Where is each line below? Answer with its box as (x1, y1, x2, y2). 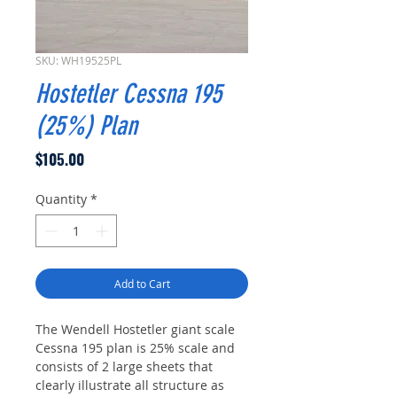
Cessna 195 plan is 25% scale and (35, 339, 235, 357)
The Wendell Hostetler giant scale (35, 321, 235, 339)
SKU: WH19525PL (35, 53, 121, 68)
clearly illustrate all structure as (35, 377, 224, 394)
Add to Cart (113, 276, 170, 292)
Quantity (35, 191, 87, 208)
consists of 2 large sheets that (35, 358, 213, 376)
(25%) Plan (35, 110, 137, 143)
